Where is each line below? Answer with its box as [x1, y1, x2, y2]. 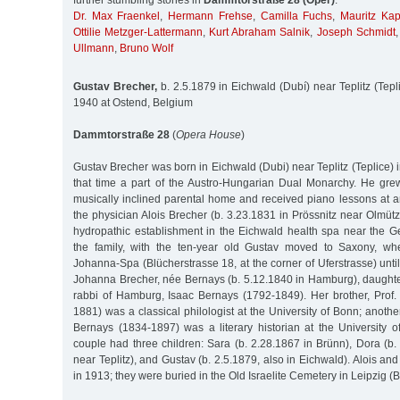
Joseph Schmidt [316, 26, 396, 39]
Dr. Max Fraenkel [73, 10, 161, 23]
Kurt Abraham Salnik [209, 26, 311, 39]
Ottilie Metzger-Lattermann [73, 26, 204, 39]
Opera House [176, 128, 241, 141]
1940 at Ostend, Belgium [73, 96, 193, 109]
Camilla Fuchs [260, 10, 333, 23]
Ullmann [73, 42, 114, 55]
